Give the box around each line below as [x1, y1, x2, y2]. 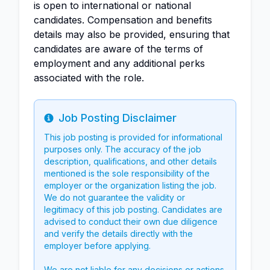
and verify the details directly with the [44, 228, 193, 239]
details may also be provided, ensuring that [34, 28, 230, 40]
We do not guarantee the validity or [44, 192, 185, 202]
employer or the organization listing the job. [44, 180, 216, 190]
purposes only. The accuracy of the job [44, 144, 201, 154]
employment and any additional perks [34, 57, 205, 69]
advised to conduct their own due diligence [44, 216, 218, 227]
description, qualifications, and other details [44, 156, 217, 166]
